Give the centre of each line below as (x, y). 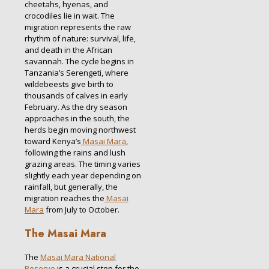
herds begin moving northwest (80, 130)
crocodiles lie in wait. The (70, 16)
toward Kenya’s (53, 141)
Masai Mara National (78, 257)
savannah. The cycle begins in (79, 62)
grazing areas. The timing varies (83, 164)
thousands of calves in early (76, 96)
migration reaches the (65, 198)
